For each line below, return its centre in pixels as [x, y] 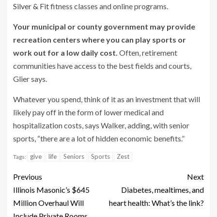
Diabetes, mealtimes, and [163, 189]
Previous [28, 176]
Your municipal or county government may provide [104, 26]
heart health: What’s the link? [156, 202]
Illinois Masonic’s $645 [51, 189]
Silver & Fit [31, 6]
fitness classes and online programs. [108, 6]
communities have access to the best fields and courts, [102, 65]
